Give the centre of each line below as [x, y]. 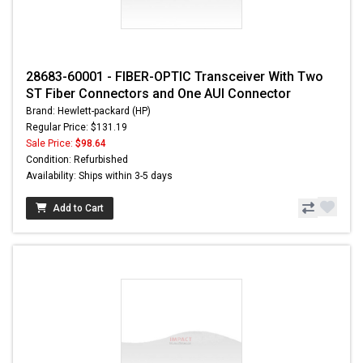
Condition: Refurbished [77, 160]
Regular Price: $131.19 [77, 128]
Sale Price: [51, 144]
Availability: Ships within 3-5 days [99, 176]
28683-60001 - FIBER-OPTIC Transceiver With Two [175, 77]
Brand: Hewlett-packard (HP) [88, 111]
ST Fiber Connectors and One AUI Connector [158, 94]
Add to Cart [78, 209]
